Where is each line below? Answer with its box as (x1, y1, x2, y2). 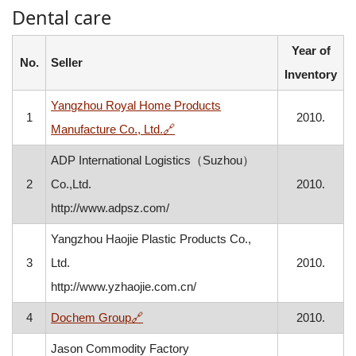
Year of (291, 44, 331, 57)
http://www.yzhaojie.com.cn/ (51, 280, 197, 293)
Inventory (284, 68, 337, 81)
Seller (51, 56, 83, 69)
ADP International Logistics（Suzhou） (51, 153, 255, 167)
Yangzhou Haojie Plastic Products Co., (51, 232, 252, 246)
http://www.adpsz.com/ (51, 201, 170, 215)
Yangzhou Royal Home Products (51, 99, 222, 112)
